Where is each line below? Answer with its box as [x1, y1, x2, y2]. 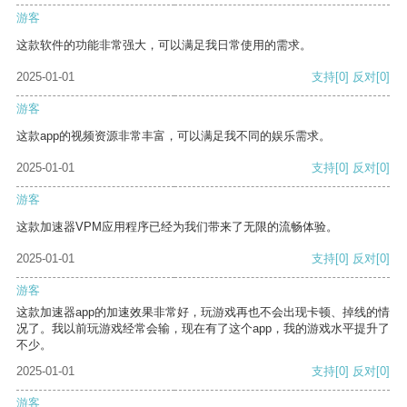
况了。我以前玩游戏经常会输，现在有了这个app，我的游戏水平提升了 [16, 322, 390, 336]
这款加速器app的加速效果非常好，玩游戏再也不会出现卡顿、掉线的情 [16, 305, 390, 320]
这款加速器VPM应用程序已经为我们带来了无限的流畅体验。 [16, 220, 338, 234]
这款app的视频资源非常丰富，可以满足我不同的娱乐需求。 [16, 129, 331, 144]
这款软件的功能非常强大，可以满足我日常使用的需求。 [16, 38, 312, 53]
